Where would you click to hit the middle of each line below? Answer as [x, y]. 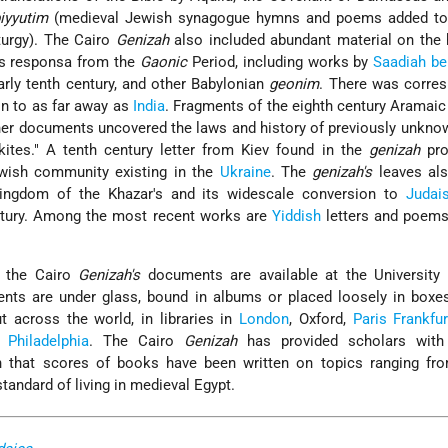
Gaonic [164, 62]
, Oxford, [321, 319]
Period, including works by [280, 62]
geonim [294, 84]
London [264, 319]
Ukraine [245, 172]
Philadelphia [49, 341]
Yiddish [296, 216]
